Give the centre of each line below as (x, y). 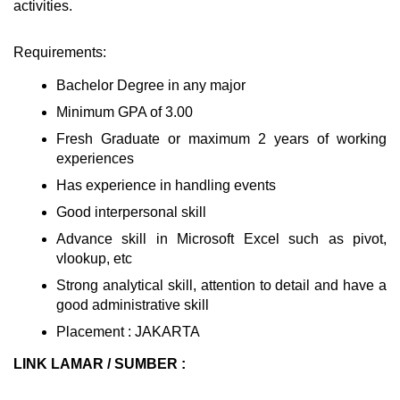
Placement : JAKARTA (128, 331)
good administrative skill (133, 304)
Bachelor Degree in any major (151, 85)
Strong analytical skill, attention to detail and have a (221, 285)
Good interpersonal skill (131, 212)
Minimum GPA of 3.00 (125, 112)
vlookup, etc (94, 258)
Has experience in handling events (166, 185)
